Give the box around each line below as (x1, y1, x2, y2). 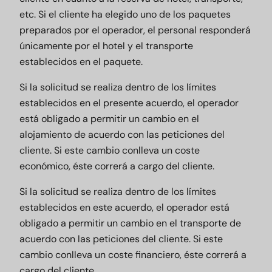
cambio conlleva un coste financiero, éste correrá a (19, 248, 246, 261)
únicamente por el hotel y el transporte (19, 39, 193, 52)
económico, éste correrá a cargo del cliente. (19, 160, 214, 172)
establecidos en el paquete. (19, 55, 143, 68)
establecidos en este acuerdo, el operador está (19, 201, 229, 214)
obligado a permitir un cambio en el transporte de (19, 217, 241, 229)
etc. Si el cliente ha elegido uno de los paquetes (19, 8, 231, 21)
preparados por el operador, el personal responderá (19, 24, 251, 36)
